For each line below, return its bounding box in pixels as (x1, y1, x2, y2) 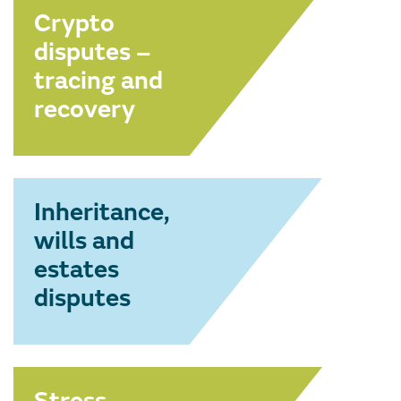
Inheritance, (34, 197, 170, 228)
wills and (34, 226, 134, 257)
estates (34, 254, 119, 286)
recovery (34, 94, 135, 125)
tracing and (34, 65, 163, 97)
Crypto (34, 8, 115, 39)
